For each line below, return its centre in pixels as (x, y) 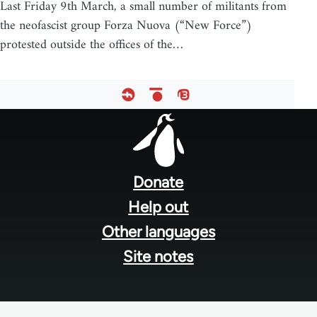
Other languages (158, 231)
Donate (158, 182)
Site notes (158, 256)
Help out (158, 207)
